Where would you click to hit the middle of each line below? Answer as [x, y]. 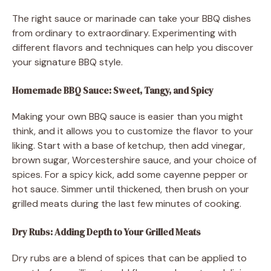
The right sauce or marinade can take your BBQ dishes [132, 18]
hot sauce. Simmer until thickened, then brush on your [131, 189]
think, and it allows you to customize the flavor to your [133, 131]
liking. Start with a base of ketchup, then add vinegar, [129, 145]
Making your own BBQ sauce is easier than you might [128, 116]
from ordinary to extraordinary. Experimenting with [124, 33]
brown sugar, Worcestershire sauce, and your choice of [134, 160]
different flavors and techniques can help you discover [133, 47]
